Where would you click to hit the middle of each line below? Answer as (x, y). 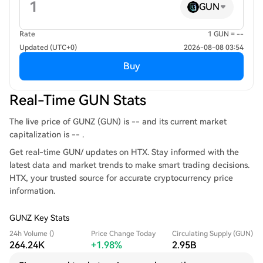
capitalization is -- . (47, 134)
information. (32, 191)
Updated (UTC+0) (48, 48)
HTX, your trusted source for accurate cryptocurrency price (121, 178)
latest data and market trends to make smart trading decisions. (129, 165)
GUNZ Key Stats (39, 218)
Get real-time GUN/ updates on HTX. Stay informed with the (124, 152)
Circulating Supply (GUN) (213, 234)
